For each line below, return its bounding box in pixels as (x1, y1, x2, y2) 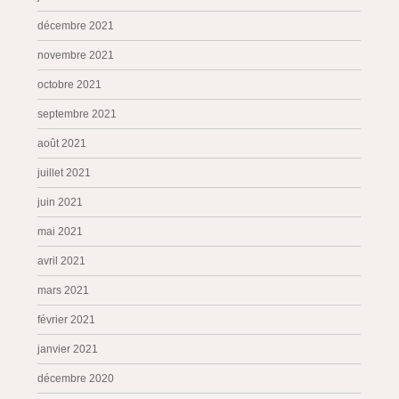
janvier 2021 (37, 343, 99, 355)
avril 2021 (37, 255, 86, 267)
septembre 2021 (37, 108, 118, 120)
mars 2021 (37, 284, 90, 297)
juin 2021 (37, 196, 84, 208)
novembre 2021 (37, 49, 115, 61)
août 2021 (37, 137, 87, 150)
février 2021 (37, 313, 96, 326)
